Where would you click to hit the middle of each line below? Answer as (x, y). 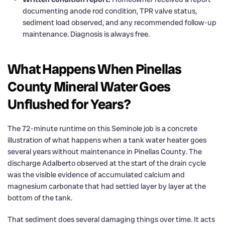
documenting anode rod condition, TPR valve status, (110, 11)
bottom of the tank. (40, 198)
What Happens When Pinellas (95, 69)
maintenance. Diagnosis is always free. (86, 34)
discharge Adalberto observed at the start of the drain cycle (107, 163)
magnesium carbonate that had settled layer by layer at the (107, 186)
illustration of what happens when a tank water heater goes (107, 140)
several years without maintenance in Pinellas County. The (105, 151)
